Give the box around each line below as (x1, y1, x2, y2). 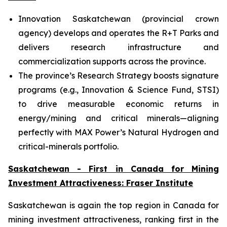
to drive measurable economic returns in (18, 99, 219, 109)
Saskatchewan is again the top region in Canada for (8, 200, 219, 210)
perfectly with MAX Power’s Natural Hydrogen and (18, 127, 219, 137)
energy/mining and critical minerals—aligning (18, 113, 219, 123)
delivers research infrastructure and (18, 42, 219, 52)
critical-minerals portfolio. (18, 141, 119, 152)
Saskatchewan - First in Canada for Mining (8, 164, 219, 174)
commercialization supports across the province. (18, 56, 206, 66)
